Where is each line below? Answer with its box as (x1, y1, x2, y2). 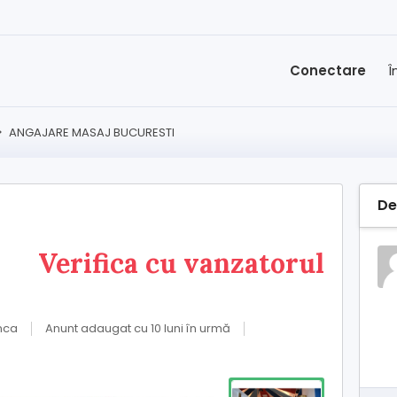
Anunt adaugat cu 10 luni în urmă (45, 320, 230, 337)
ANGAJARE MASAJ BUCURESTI (9, 124, 175, 141)
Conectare (290, 61, 366, 80)
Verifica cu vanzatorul (38, 246, 324, 280)
